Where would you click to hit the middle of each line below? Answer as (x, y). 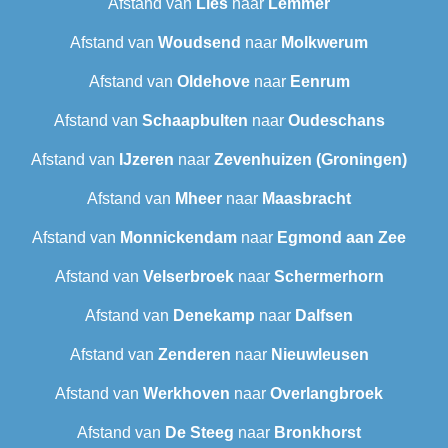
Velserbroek (188, 277)
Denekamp (214, 316)
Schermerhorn (328, 277)
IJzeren (146, 160)
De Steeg (199, 433)
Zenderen (194, 355)
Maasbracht (306, 199)
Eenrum (319, 82)
